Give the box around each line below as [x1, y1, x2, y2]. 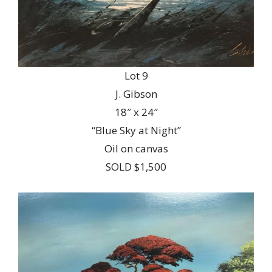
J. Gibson [115, 86, 157, 101]
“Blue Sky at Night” [91, 123, 181, 137]
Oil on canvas [104, 141, 168, 155]
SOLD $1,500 [106, 159, 166, 174]
